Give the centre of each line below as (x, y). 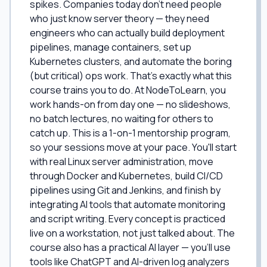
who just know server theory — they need (119, 18)
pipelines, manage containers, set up (111, 47)
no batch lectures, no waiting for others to (122, 119)
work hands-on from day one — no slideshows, (130, 104)
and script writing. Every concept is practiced (128, 219)
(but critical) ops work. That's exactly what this (131, 76)
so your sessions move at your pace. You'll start (133, 147)
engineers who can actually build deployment (127, 33)
